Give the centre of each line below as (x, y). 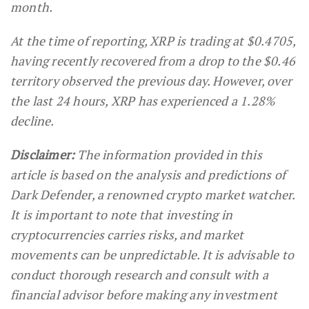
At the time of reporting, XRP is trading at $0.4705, (153, 40)
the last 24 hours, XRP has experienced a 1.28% (143, 100)
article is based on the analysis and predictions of (148, 174)
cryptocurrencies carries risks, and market (127, 234)
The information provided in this (168, 154)
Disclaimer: (43, 154)
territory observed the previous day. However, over (151, 80)
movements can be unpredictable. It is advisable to (152, 254)
